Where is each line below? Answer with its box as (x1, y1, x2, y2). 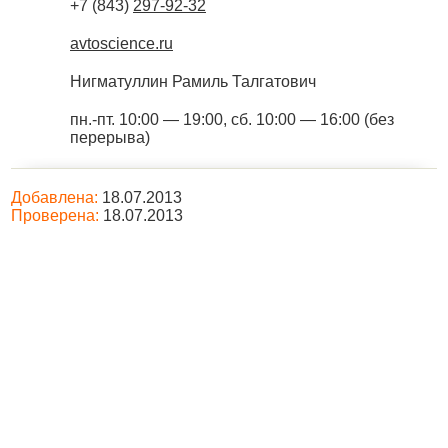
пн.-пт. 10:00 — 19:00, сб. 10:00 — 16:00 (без (70, 111, 394, 128)
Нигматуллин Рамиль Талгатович (70, 73, 316, 90)
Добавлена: (11, 189, 98, 206)
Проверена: (11, 207, 99, 224)
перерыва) (70, 129, 150, 146)
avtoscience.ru (70, 35, 173, 52)
